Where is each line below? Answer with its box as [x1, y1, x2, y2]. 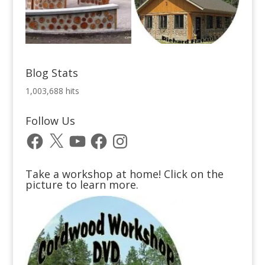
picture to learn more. [25, 177, 138, 192]
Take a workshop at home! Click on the [25, 167, 224, 182]
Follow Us [25, 114, 75, 128]
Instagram [109, 130, 149, 141]
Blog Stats [25, 66, 78, 80]
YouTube [67, 130, 102, 141]
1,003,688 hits [25, 85, 79, 97]
